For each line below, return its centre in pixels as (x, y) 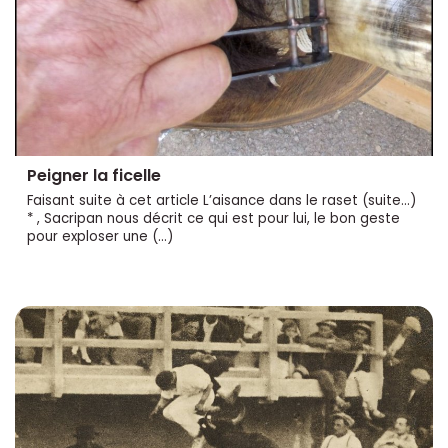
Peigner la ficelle (94, 176)
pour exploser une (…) (100, 237)
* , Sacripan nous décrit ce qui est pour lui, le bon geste (213, 219)
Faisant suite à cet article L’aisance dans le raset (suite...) (221, 201)
